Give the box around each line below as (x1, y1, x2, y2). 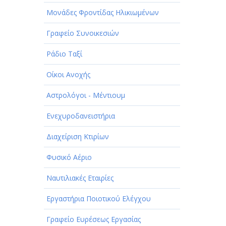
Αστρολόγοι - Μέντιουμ (46, 90, 125, 100)
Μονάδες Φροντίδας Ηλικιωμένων (46, 8, 159, 18)
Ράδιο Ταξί (46, 49, 82, 59)
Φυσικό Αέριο (46, 152, 92, 162)
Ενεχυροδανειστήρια (46, 111, 115, 121)
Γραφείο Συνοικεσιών (46, 28, 119, 38)
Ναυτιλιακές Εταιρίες (46, 173, 114, 183)
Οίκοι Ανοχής (46, 70, 90, 80)
